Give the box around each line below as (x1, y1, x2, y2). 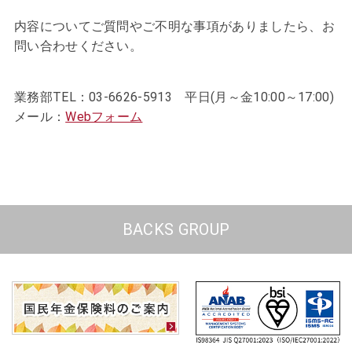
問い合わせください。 (13, 38, 143, 53)
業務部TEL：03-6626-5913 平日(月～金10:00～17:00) (13, 90, 335, 104)
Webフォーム (65, 109, 143, 124)
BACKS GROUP (122, 220, 230, 239)
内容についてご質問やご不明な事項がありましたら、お (13, 19, 335, 34)
